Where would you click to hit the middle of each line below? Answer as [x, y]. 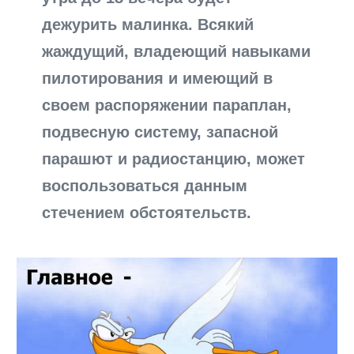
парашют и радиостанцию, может [174, 158]
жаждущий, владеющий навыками [177, 51]
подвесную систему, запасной [160, 132]
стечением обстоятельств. [147, 212]
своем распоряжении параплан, [167, 105]
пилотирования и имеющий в [158, 78]
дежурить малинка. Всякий [148, 24]
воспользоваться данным [145, 185]
